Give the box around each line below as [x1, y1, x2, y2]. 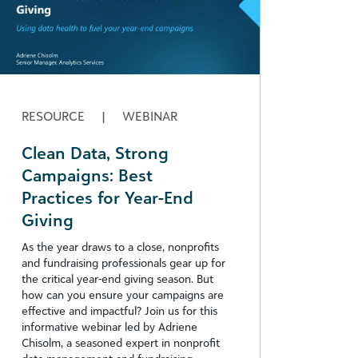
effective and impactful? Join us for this [22, 303, 217, 317]
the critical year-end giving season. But [22, 271, 213, 285]
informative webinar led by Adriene [22, 319, 197, 333]
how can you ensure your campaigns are [22, 287, 224, 301]
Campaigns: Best [22, 164, 153, 185]
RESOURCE [22, 107, 88, 124]
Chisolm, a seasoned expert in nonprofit [22, 335, 220, 349]
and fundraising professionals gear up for [22, 255, 225, 269]
